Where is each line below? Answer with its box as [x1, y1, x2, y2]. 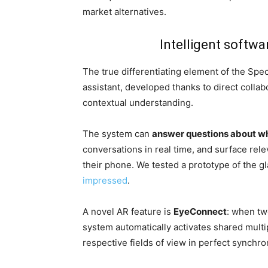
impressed [83, 175, 127, 186]
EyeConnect [173, 206, 227, 217]
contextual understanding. [83, 97, 193, 108]
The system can [83, 128, 152, 139]
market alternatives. [83, 6, 166, 17]
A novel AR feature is [83, 206, 173, 217]
